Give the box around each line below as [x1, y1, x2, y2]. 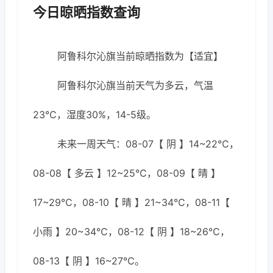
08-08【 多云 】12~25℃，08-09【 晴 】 [33, 167, 221, 179]
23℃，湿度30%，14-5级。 [33, 108, 156, 121]
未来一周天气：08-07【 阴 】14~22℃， [57, 138, 239, 150]
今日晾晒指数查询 [33, 4, 140, 20]
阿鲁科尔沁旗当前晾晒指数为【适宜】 [57, 50, 223, 62]
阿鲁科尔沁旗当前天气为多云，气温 [57, 79, 213, 91]
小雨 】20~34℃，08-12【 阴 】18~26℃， [33, 225, 230, 238]
